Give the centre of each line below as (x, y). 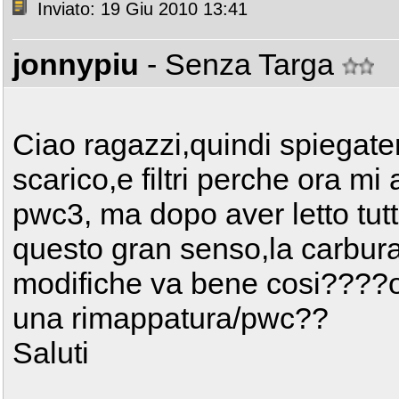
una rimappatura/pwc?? (171, 318)
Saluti (51, 352)
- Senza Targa (244, 64)
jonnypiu (76, 64)
